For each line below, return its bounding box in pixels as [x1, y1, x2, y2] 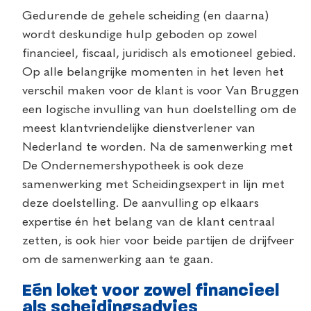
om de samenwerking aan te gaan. [22, 253, 214, 266]
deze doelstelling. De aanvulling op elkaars [22, 196, 259, 210]
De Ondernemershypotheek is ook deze [22, 159, 244, 172]
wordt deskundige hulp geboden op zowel [22, 28, 258, 41]
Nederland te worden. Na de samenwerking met [22, 140, 293, 153]
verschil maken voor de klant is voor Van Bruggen [22, 84, 299, 97]
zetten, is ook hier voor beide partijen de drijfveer [22, 234, 294, 247]
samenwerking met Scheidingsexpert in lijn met [22, 178, 285, 191]
